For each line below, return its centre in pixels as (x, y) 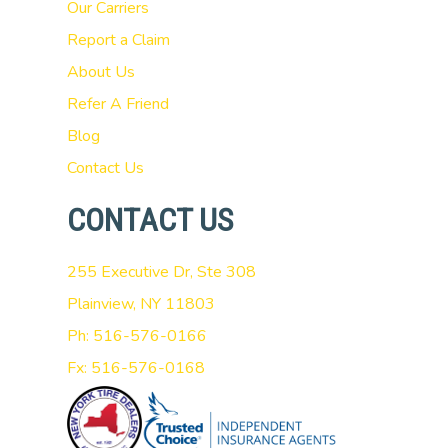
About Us (100, 72)
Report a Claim (118, 40)
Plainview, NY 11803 (140, 304)
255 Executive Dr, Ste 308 (161, 272)
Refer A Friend (117, 104)
